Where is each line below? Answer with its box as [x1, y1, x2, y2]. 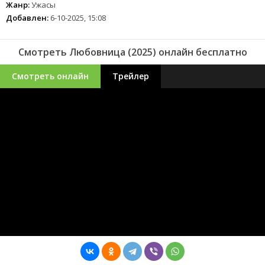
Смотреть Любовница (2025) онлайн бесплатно [18, 46, 247, 59]
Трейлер [112, 70, 149, 82]
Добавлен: [6, 12, 49, 24]
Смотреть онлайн [12, 70, 89, 82]
